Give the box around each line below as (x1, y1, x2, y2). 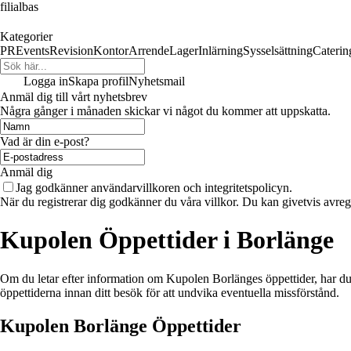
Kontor (93, 44, 128, 57)
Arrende (128, 44, 169, 57)
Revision (49, 44, 93, 57)
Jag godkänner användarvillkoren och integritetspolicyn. (16, 181, 292, 194)
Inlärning (198, 44, 243, 57)
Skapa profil (68, 74, 128, 88)
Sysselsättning (243, 44, 313, 57)
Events (16, 44, 49, 57)
